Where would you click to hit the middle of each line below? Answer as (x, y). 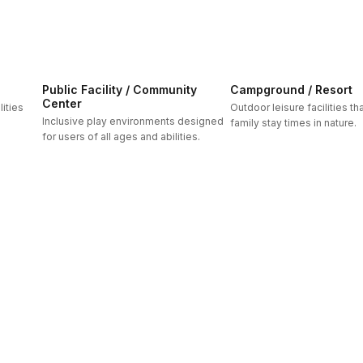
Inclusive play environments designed (133, 121)
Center (62, 103)
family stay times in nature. (293, 123)
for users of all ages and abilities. (121, 137)
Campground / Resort (291, 90)
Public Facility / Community (120, 90)
